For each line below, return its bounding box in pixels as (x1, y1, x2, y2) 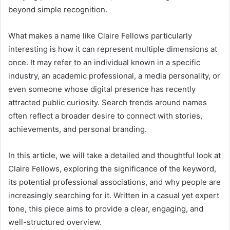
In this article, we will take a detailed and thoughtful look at (8, 150, 221, 160)
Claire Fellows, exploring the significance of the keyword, (8, 163, 216, 174)
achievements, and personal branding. (8, 124, 147, 134)
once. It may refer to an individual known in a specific (8, 57, 200, 67)
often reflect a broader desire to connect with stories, (8, 110, 202, 121)
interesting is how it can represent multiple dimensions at (8, 44, 217, 54)
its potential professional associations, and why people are (8, 177, 221, 187)
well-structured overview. (8, 217, 102, 227)
